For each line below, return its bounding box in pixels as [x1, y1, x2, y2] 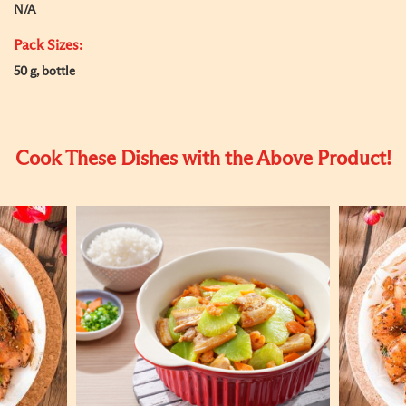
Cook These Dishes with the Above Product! [14, 150, 391, 169]
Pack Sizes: [14, 38, 82, 53]
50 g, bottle [14, 65, 75, 78]
